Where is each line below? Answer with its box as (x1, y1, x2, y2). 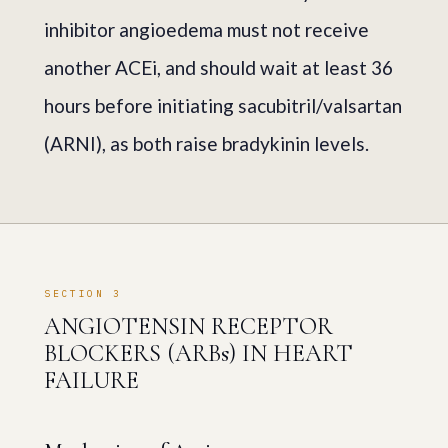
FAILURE (44, 365, 139, 395)
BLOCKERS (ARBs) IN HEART (44, 338, 353, 368)
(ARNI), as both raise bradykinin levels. (44, 131, 369, 155)
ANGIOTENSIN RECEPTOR (44, 311, 333, 341)
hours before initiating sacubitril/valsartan (44, 93, 402, 117)
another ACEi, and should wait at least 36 (44, 55, 393, 79)
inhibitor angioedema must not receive (44, 17, 369, 41)
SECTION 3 (44, 286, 122, 300)
